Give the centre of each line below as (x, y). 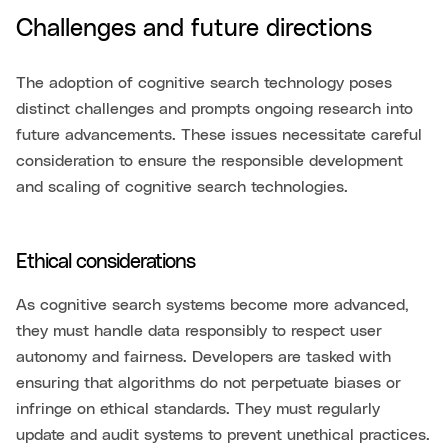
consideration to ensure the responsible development (209, 160)
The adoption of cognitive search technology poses (204, 82)
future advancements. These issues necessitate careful (219, 134)
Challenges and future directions (194, 28)
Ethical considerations (105, 261)
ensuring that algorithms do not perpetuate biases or (208, 382)
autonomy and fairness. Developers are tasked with (203, 356)
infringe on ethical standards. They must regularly (198, 408)
